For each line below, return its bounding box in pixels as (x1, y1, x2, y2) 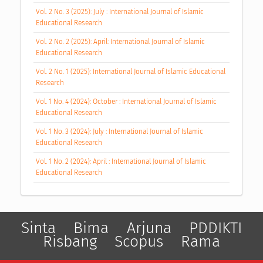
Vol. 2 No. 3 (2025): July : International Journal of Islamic (35, 8, 204, 16)
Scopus (114, 232, 163, 251)
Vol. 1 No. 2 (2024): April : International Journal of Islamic (35, 157, 206, 166)
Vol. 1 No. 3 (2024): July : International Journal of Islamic (35, 127, 203, 136)
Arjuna (126, 218, 171, 238)
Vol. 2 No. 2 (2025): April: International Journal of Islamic (35, 38, 205, 46)
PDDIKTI (189, 218, 242, 238)
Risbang (42, 232, 97, 251)
